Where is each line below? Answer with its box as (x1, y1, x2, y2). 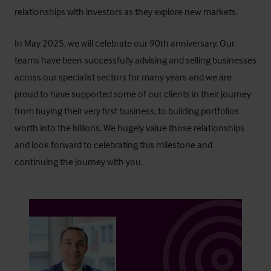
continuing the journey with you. (15, 155, 143, 168)
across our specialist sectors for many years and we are (15, 71, 232, 83)
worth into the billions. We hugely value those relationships (15, 122, 244, 134)
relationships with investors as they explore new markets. (15, 5, 241, 18)
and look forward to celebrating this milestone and (15, 139, 212, 151)
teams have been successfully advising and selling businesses (15, 54, 256, 66)
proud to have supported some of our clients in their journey (15, 88, 251, 100)
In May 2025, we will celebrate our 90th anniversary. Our (15, 37, 235, 49)
